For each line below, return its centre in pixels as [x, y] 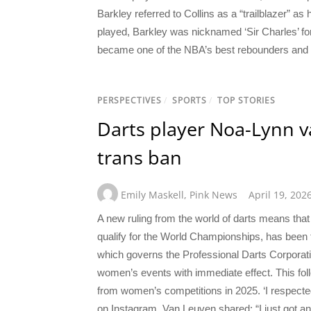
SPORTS [190, 100]
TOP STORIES [246, 100]
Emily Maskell [152, 194]
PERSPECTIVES [129, 100]
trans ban [140, 158]
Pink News [213, 194]
